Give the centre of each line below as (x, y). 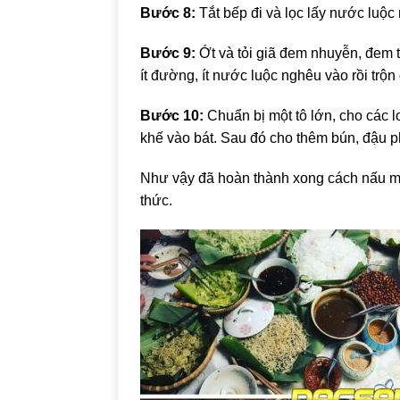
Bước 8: (168, 13)
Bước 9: (168, 54)
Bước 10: (172, 116)
